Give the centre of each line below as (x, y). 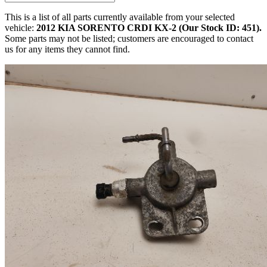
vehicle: (21, 28)
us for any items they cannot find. (67, 49)
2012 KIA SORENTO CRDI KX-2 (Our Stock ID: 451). (149, 28)
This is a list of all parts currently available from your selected (120, 17)
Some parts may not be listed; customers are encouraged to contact (129, 39)
